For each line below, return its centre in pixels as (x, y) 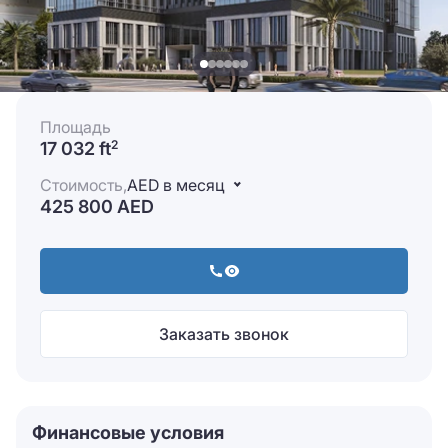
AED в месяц (175, 185)
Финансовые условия (128, 432)
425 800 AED (97, 206)
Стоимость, (83, 185)
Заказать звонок (224, 334)
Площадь (75, 127)
